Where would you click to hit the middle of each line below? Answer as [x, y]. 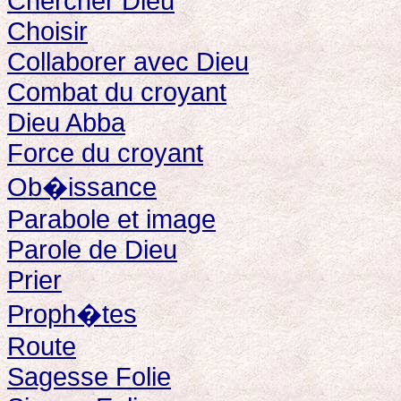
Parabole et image [111, 219]
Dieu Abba [66, 122]
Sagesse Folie [89, 376]
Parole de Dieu [92, 249]
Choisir [47, 31]
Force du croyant [105, 153]
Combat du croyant [117, 92]
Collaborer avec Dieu [128, 61]
